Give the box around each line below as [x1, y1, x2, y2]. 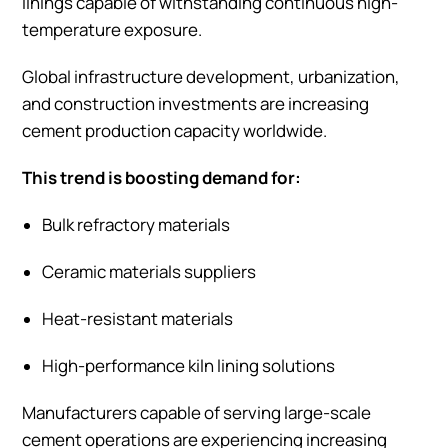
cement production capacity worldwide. [22, 118, 327, 142]
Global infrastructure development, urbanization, [22, 64, 400, 88]
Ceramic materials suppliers [42, 259, 256, 283]
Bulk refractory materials [42, 212, 230, 236]
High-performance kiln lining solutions [42, 353, 335, 377]
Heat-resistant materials [42, 306, 233, 330]
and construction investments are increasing [22, 91, 369, 115]
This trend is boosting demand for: [22, 165, 301, 189]
